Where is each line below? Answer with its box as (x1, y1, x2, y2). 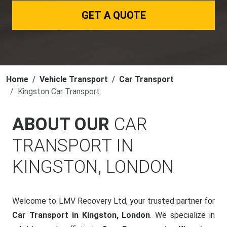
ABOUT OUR (12, 114, 114, 135)
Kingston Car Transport (18, 87, 100, 96)
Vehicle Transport (40, 74, 108, 84)
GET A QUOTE (81, 9, 146, 21)
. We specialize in (150, 210, 215, 220)
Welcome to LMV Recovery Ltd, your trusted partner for (12, 196, 215, 206)
